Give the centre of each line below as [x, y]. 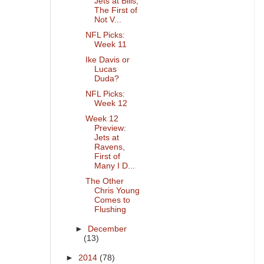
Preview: [110, 128]
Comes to [112, 200]
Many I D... [114, 166]
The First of [115, 10]
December [108, 229]
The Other [104, 181]
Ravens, [109, 147]
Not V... [108, 19]
